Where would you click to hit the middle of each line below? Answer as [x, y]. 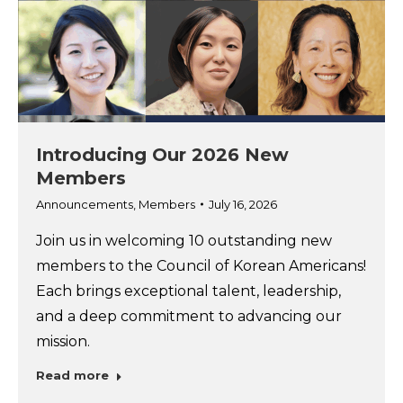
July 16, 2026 [243, 204]
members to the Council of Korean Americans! [201, 265]
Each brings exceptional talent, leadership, [188, 291]
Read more [72, 375]
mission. [63, 341]
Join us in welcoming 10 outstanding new [184, 240]
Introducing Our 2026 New [162, 154]
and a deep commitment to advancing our [189, 316]
